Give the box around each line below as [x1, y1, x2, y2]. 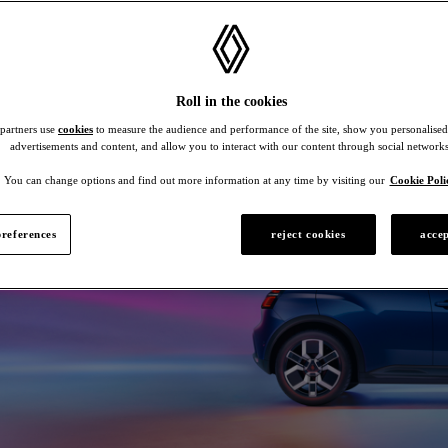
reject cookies [271, 228, 346, 240]
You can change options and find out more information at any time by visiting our [3, 174, 385, 186]
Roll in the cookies [175, 94, 287, 109]
